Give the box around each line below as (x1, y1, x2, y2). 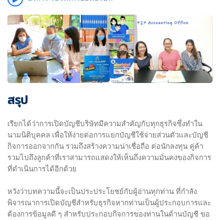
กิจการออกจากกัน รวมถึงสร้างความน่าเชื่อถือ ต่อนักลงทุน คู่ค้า (7, 142, 203, 150)
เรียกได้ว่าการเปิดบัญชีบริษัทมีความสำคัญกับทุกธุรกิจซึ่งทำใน (7, 119, 202, 128)
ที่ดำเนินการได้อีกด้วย (7, 165, 77, 173)
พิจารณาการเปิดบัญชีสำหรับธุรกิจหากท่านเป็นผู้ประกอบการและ (7, 198, 211, 207)
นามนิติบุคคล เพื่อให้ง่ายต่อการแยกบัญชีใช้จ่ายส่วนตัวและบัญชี (7, 131, 208, 139)
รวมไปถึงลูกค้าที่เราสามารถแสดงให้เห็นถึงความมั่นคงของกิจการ (7, 153, 211, 162)
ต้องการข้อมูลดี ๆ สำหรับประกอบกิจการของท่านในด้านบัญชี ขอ (7, 210, 210, 218)
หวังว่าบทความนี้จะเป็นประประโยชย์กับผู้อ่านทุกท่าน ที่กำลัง (7, 187, 197, 195)
